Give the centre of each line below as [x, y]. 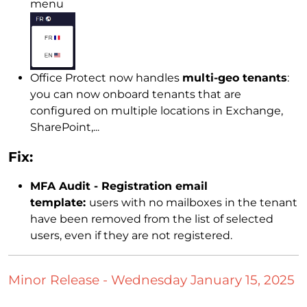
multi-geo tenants [235, 77]
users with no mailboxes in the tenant [193, 202]
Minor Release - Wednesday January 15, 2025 [151, 280]
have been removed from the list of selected [152, 219]
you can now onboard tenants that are [136, 94]
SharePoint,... [65, 127]
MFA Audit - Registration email [119, 186]
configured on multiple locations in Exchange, [157, 110]
